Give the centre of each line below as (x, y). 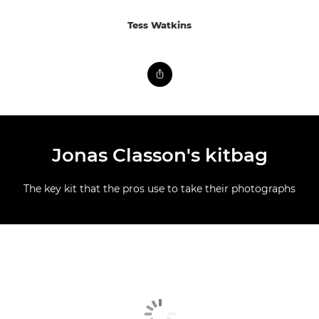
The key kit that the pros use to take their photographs (159, 189)
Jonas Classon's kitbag (159, 156)
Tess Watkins (159, 25)
